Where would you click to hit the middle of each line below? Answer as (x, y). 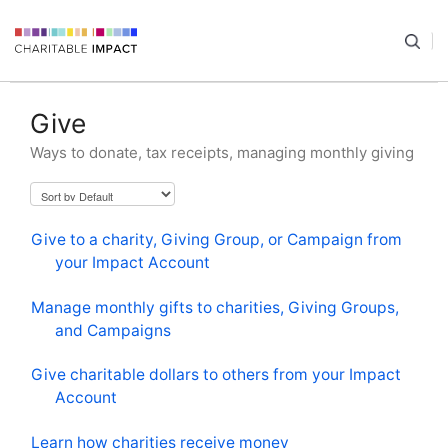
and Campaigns (113, 330)
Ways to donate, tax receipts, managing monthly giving (222, 152)
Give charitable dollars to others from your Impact (216, 375)
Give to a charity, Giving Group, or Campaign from (216, 239)
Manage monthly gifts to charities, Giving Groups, (215, 307)
